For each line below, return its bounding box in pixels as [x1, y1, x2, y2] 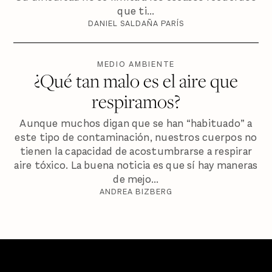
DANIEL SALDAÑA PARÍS [87, 18, 185, 29]
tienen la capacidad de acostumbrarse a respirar [19, 144, 253, 159]
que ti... [117, 4, 155, 19]
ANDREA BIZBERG [99, 186, 173, 197]
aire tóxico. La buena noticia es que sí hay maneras [14, 158, 258, 173]
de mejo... [113, 172, 159, 187]
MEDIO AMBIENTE [97, 58, 175, 69]
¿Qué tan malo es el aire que [34, 67, 238, 93]
